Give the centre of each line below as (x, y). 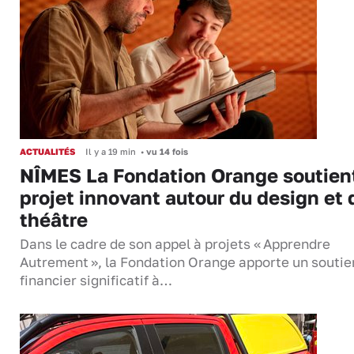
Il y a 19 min (111, 152)
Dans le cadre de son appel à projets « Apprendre (175, 245)
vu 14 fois (166, 152)
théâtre (54, 220)
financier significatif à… (96, 281)
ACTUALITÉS (47, 152)
